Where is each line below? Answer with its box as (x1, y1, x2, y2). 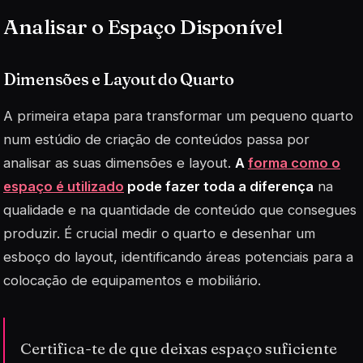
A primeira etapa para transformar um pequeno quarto (3, 107, 353, 124)
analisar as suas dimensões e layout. (3, 154, 235, 171)
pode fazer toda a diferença (124, 177, 314, 194)
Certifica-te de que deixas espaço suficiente (20, 339, 338, 359)
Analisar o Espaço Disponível (3, 13, 283, 40)
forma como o (248, 154, 340, 171)
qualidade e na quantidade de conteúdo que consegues (3, 201, 357, 218)
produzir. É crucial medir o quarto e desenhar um (3, 224, 315, 241)
